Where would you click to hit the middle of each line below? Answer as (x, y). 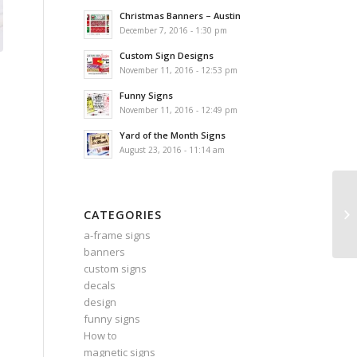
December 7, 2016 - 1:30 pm (174, 30)
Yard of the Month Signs (173, 135)
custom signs (116, 269)
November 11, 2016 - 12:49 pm (179, 110)
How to (101, 335)
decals (100, 285)
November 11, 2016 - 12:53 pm (179, 70)
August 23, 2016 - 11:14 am (173, 150)
